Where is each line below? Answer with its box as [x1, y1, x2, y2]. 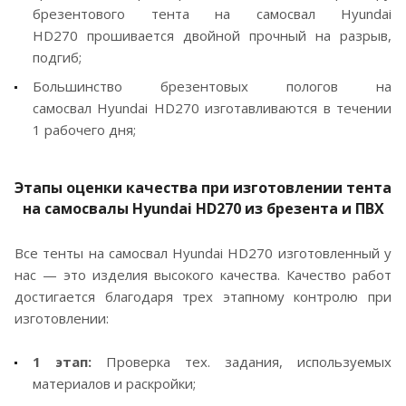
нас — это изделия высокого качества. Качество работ [14, 265, 391, 284]
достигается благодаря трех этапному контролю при [14, 286, 391, 305]
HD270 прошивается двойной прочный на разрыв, [33, 25, 391, 44]
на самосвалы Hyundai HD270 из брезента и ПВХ [22, 198, 384, 218]
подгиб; [33, 47, 85, 66]
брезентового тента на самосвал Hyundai [33, 4, 391, 23]
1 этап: [33, 352, 92, 371]
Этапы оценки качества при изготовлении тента [14, 177, 391, 198]
